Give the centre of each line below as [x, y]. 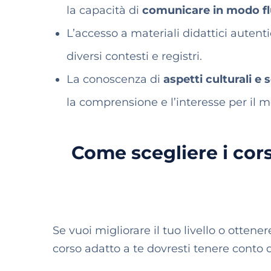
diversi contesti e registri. [135, 56]
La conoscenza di [115, 79]
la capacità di [105, 10]
